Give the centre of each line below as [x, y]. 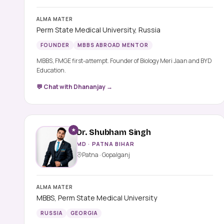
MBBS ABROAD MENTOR [113, 45]
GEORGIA [84, 213]
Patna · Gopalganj [106, 154]
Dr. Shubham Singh [114, 132]
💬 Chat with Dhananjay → [74, 86]
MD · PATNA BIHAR [106, 143]
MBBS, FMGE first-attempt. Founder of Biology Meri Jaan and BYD [124, 60]
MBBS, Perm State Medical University [97, 197]
